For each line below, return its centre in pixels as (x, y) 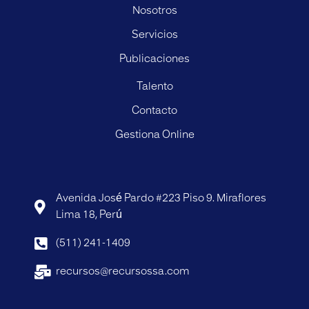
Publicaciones (154, 59)
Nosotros (154, 11)
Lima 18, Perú (89, 215)
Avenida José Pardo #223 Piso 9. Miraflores (161, 199)
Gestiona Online (154, 135)
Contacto (154, 111)
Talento (154, 87)
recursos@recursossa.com (123, 272)
